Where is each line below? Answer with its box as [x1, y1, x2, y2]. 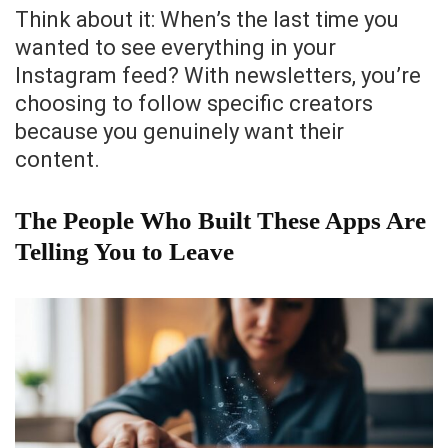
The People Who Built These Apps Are [15, 207, 426, 235]
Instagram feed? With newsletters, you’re [15, 63, 421, 89]
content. [15, 147, 100, 173]
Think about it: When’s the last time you [15, 7, 399, 33]
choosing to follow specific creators [15, 91, 373, 117]
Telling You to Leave [15, 238, 234, 266]
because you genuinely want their [15, 119, 344, 145]
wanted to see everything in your [15, 35, 336, 61]
